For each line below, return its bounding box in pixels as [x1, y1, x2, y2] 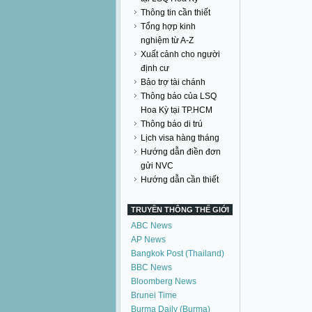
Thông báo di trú [141, 119, 203, 129]
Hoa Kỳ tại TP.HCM [141, 105, 212, 115]
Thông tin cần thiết [141, 8, 210, 17]
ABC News [131, 221, 172, 231]
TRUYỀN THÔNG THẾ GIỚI [131, 205, 229, 214]
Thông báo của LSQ [141, 91, 217, 101]
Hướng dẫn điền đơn [141, 147, 221, 157]
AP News [131, 235, 166, 244]
